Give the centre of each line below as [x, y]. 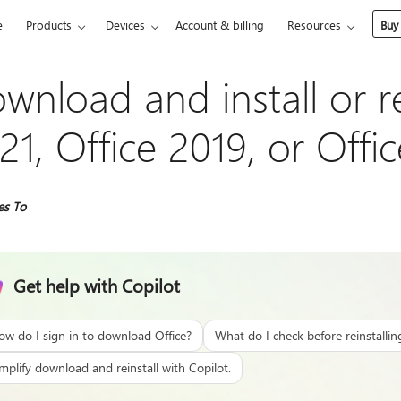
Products [49, 25]
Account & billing [220, 25]
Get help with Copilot [97, 285]
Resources [315, 25]
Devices [126, 25]
